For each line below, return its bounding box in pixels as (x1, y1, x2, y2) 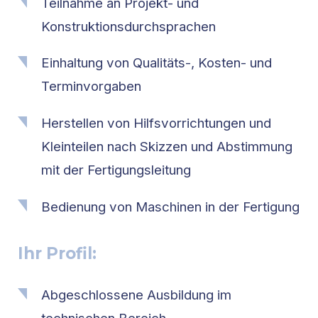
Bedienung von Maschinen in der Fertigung (41, 198, 300, 215)
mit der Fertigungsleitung (41, 162, 192, 179)
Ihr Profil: (18, 243, 97, 264)
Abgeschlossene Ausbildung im (41, 287, 232, 304)
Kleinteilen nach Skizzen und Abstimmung (41, 138, 293, 155)
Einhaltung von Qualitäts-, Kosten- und (41, 55, 273, 72)
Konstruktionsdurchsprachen (41, 18, 216, 35)
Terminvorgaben (41, 78, 142, 95)
